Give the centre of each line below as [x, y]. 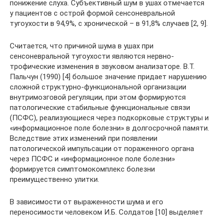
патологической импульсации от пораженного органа [102, 149]
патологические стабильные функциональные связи [100, 108]
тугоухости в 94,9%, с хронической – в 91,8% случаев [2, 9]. [109, 23]
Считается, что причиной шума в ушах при [82, 46]
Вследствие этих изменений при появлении [84, 138]
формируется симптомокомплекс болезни [82, 169]
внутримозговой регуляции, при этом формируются [98, 97]
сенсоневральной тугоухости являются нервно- [92, 56]
